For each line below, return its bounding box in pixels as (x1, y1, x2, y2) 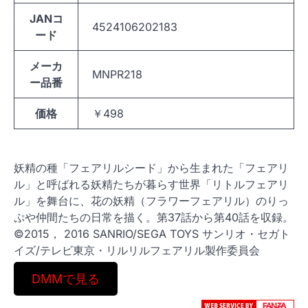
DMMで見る (31, 272, 100, 286)
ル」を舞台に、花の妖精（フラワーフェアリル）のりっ (14, 194, 289, 208)
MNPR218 (92, 67, 142, 81)
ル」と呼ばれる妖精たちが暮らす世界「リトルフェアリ (14, 177, 289, 191)
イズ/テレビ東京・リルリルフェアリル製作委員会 (14, 243, 260, 257)
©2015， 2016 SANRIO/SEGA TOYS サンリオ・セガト (14, 227, 290, 241)
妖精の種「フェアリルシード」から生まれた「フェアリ (14, 161, 289, 175)
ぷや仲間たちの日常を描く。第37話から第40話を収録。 (14, 210, 294, 224)
